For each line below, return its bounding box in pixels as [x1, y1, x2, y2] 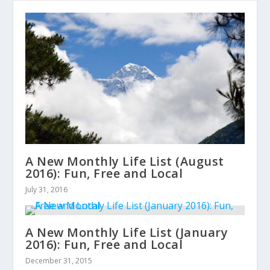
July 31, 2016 [25, 184, 68, 195]
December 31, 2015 [25, 256, 93, 266]
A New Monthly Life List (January [25, 224, 228, 241]
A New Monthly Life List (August [25, 153, 224, 170]
